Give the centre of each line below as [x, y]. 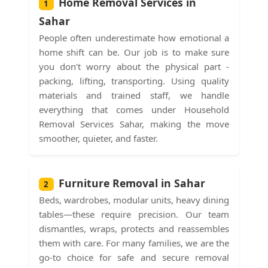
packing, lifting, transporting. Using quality [134, 80]
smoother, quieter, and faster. [98, 138]
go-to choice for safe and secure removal [134, 257]
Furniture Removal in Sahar [132, 183]
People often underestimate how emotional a [134, 37]
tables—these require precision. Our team [134, 214]
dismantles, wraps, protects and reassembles [134, 228]
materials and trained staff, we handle [134, 95]
